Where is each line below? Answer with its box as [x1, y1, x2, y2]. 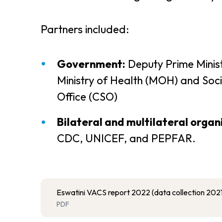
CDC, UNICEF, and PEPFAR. [57, 131, 196, 146]
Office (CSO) [57, 89, 117, 104]
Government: [57, 56, 125, 71]
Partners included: [41, 22, 129, 37]
